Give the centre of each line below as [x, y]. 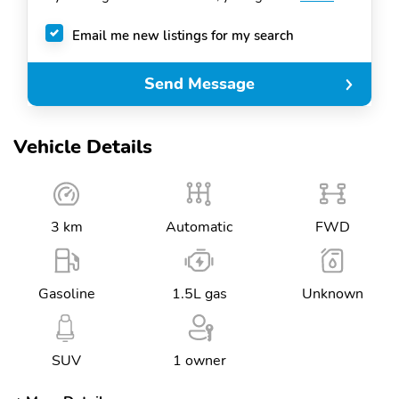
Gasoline [66, 294]
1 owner [199, 361]
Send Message [199, 84]
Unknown [332, 294]
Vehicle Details [83, 147]
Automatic [199, 227]
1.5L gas [199, 294]
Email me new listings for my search [183, 35]
